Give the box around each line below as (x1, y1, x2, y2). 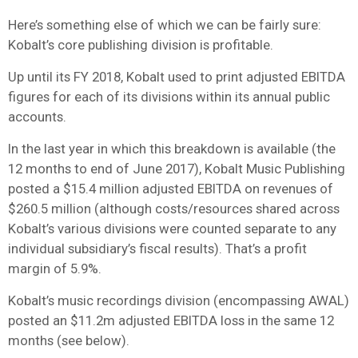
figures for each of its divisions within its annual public (8, 88, 330, 105)
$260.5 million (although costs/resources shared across (8, 200, 340, 217)
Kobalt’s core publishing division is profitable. (8, 36, 273, 53)
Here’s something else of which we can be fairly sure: (8, 16, 321, 33)
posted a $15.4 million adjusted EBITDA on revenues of (8, 180, 333, 197)
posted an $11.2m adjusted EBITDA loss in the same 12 (8, 312, 334, 328)
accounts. (8, 108, 66, 125)
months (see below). (8, 332, 129, 348)
